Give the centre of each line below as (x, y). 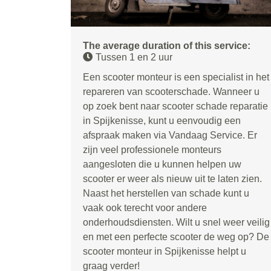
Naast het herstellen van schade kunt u (166, 193)
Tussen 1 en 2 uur (134, 57)
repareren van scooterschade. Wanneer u (171, 92)
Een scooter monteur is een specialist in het (176, 77)
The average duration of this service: (167, 46)
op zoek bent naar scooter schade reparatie (175, 106)
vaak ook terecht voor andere (145, 208)
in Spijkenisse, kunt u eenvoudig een (162, 121)
